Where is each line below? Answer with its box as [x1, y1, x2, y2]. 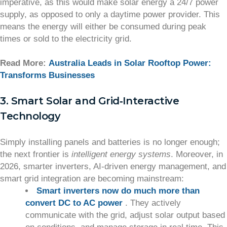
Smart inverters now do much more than [36, 186, 200, 196]
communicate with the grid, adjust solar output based [25, 210, 225, 220]
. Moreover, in [171, 149, 223, 159]
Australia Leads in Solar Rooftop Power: [49, 58, 211, 68]
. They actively [125, 198, 181, 208]
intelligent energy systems [71, 149, 171, 159]
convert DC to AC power [25, 198, 125, 208]
